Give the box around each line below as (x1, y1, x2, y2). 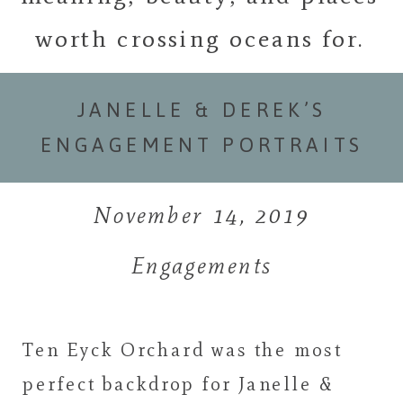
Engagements (130, 251, 273, 280)
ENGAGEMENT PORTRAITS (40, 125, 364, 166)
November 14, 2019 (93, 201, 310, 229)
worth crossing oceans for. (34, 23, 364, 53)
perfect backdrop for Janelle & (22, 372, 334, 396)
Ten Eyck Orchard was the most (22, 338, 343, 362)
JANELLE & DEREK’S (76, 90, 327, 130)
